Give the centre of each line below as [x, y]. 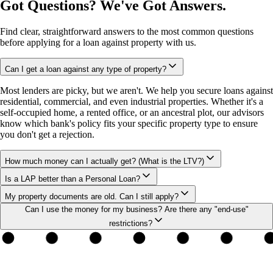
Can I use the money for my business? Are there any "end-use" [136, 210]
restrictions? [130, 224]
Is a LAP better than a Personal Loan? [73, 179]
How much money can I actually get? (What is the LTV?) [105, 161]
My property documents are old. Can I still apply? [92, 197]
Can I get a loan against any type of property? [86, 69]
